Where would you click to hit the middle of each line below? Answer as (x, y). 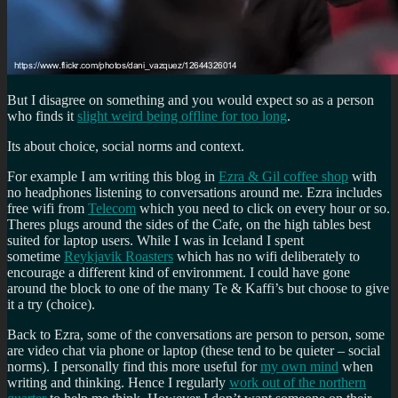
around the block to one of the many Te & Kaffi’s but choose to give (198, 288)
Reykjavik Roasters (119, 256)
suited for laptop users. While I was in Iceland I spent (155, 240)
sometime (36, 256)
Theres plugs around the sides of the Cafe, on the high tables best (189, 224)
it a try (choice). (51, 304)
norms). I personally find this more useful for (134, 366)
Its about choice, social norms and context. (126, 146)
